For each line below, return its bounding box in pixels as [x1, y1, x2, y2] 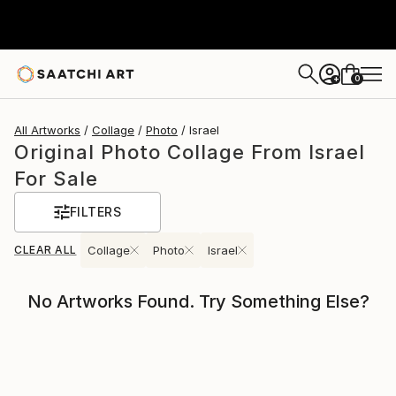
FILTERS [69, 204, 122, 219]
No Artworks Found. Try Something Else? [27, 291, 369, 312]
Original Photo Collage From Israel [14, 141, 365, 164]
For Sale [14, 167, 98, 190]
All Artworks [14, 123, 80, 137]
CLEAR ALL [14, 243, 77, 256]
